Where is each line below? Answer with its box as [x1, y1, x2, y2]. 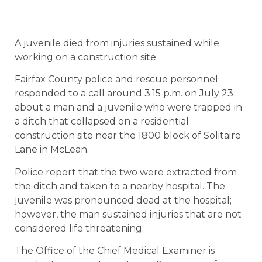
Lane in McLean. [15, 144, 89, 156]
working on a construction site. [15, 51, 158, 63]
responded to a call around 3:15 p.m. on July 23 [15, 88, 233, 99]
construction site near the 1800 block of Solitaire [15, 130, 241, 142]
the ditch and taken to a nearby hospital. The [15, 180, 225, 192]
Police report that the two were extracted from [15, 166, 237, 178]
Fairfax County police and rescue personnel [15, 74, 218, 85]
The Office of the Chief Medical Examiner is [15, 245, 215, 257]
